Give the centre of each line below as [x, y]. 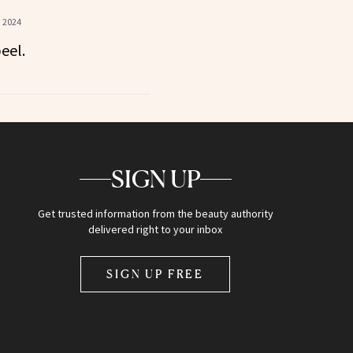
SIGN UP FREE [156, 274]
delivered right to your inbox [156, 230]
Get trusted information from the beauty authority [155, 214]
